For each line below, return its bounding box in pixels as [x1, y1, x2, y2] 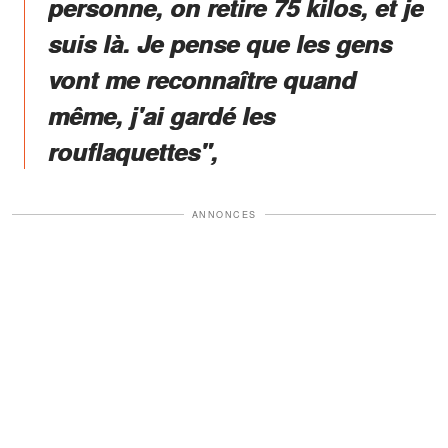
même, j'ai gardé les [48, 97, 275, 132]
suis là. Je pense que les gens [48, 25, 392, 60]
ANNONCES [191, 207, 257, 221]
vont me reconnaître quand [48, 61, 356, 96]
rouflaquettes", [48, 133, 218, 168]
